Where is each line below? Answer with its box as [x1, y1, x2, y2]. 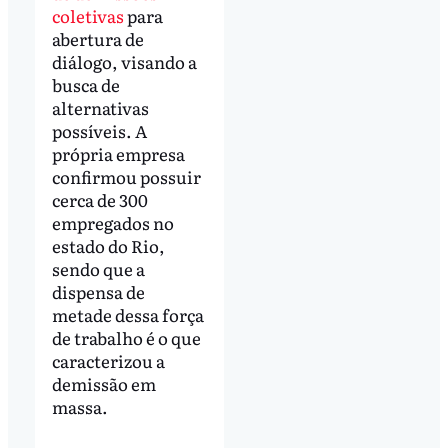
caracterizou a [51, 348, 165, 374]
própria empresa [51, 141, 185, 167]
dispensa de [51, 279, 145, 305]
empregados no [51, 210, 174, 236]
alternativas [51, 95, 149, 121]
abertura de [51, 26, 144, 52]
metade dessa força [51, 302, 204, 328]
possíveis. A [51, 118, 147, 144]
